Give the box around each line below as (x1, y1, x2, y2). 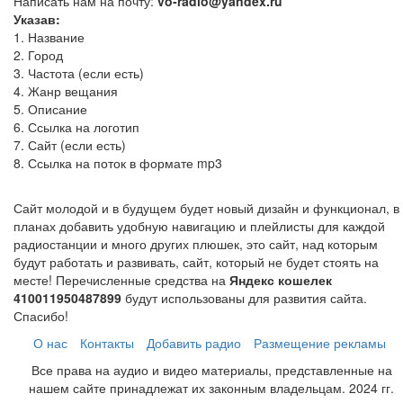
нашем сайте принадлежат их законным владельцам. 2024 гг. (29, 379, 395, 397)
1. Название (13, 28, 85, 46)
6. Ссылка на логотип (13, 118, 139, 136)
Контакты (80, 334, 134, 352)
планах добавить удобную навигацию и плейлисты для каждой (13, 217, 385, 235)
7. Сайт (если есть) (13, 136, 126, 154)
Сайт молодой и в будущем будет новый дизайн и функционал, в (13, 199, 399, 217)
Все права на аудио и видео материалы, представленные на (31, 361, 392, 379)
